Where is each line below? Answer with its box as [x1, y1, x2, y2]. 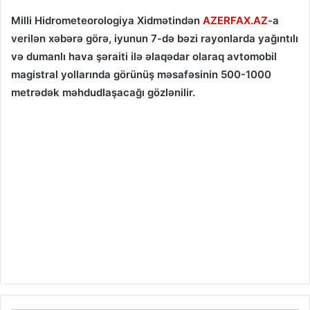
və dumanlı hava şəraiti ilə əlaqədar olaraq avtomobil [11, 50, 277, 64]
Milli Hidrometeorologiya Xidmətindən [11, 14, 203, 28]
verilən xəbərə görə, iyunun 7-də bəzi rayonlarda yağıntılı [11, 32, 298, 46]
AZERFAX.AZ [203, 14, 268, 28]
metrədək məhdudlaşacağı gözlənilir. [11, 86, 195, 100]
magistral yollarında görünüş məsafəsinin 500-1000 [11, 68, 271, 82]
